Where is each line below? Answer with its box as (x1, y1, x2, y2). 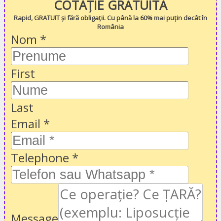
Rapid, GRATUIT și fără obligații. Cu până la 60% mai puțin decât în (14, 13, 207, 23)
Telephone (11, 149, 72, 166)
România (97, 22, 124, 32)
